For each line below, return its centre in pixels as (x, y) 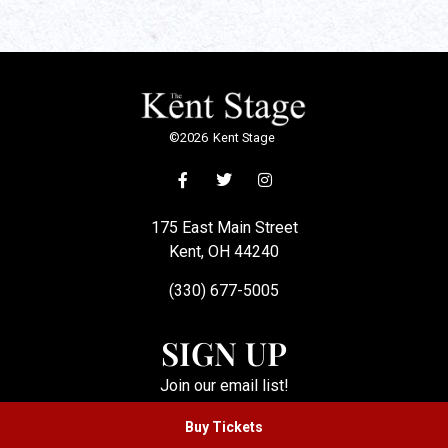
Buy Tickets (224, 427)
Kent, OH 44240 (224, 252)
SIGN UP (224, 353)
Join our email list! (224, 386)
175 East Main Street (224, 228)
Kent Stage (243, 138)
